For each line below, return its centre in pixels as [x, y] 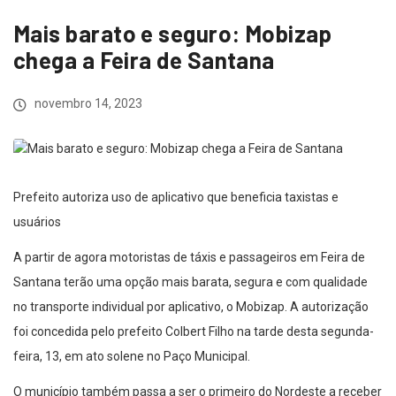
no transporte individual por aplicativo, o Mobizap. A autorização [191, 307]
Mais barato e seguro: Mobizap [173, 33]
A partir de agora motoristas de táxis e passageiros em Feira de [189, 258]
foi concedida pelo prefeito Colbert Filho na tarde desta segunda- [194, 332]
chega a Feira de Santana [144, 60]
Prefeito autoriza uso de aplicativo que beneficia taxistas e [176, 198]
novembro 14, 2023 [87, 103]
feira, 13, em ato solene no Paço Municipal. [132, 357]
